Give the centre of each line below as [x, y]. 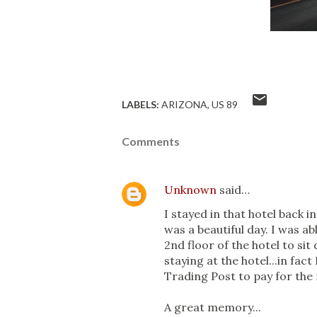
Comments [151, 141]
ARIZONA [184, 104]
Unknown [190, 190]
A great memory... [213, 307]
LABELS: [140, 104]
